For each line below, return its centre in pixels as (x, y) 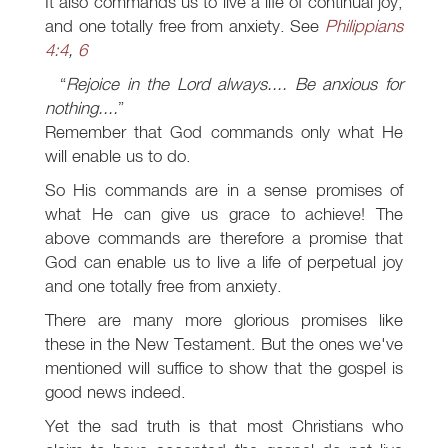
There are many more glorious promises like (224, 320)
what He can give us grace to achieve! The (224, 214)
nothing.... (81, 108)
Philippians (364, 26)
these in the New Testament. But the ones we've (224, 344)
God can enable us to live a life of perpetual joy (224, 262)
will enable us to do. (118, 156)
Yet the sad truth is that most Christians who (224, 426)
